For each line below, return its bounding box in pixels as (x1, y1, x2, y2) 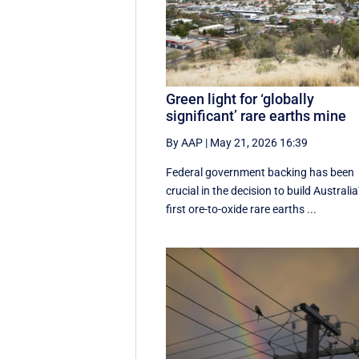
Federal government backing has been (166, 166, 355, 179)
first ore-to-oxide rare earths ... (166, 203, 317, 216)
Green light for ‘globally (166, 91, 315, 108)
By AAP (166, 136, 204, 150)
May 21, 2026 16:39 (210, 136, 309, 150)
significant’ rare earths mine (166, 107, 347, 125)
